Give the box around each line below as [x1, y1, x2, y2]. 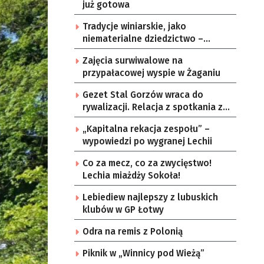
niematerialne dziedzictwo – [82, 34, 203, 44]
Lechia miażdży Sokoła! [82, 170, 180, 181]
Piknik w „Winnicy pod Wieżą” [82, 248, 204, 259]
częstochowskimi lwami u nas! [82, 114, 209, 125]
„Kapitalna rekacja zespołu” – [82, 124, 210, 134]
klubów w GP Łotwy [82, 204, 164, 215]
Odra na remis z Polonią [82, 226, 183, 237]
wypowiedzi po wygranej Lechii [82, 136, 212, 147]
